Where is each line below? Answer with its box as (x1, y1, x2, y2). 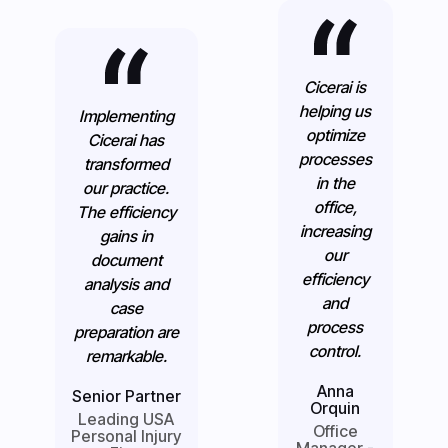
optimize (305, 124, 365, 145)
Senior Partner (71, 385, 181, 406)
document (90, 249, 162, 270)
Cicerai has (88, 129, 165, 150)
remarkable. (85, 345, 167, 366)
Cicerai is (304, 76, 367, 97)
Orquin (310, 397, 361, 418)
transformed (83, 153, 169, 174)
